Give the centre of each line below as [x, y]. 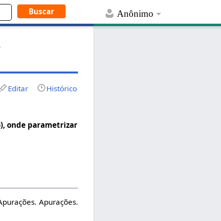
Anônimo [135, 14]
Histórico [62, 88]
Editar [18, 88]
